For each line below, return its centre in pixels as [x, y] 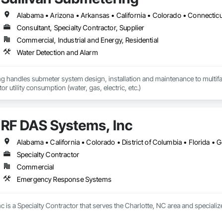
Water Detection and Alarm [57, 53]
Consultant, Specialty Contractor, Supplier [81, 28]
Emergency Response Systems [64, 179]
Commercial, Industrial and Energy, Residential [87, 40]
